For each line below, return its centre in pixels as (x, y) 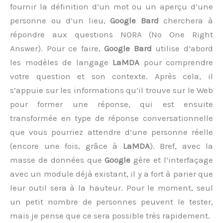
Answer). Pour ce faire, (57, 48)
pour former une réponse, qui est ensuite (111, 104)
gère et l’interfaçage (172, 160)
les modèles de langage (61, 62)
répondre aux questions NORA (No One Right (111, 34)
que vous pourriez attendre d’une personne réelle (111, 132)
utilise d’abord (182, 48)
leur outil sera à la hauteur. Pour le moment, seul (111, 187)
